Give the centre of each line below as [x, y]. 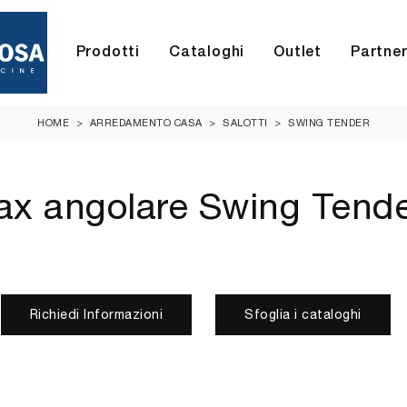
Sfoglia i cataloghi [303, 314]
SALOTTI [245, 123]
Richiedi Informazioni [96, 314]
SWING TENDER [329, 123]
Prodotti [108, 53]
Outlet [298, 53]
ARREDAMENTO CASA [146, 123]
